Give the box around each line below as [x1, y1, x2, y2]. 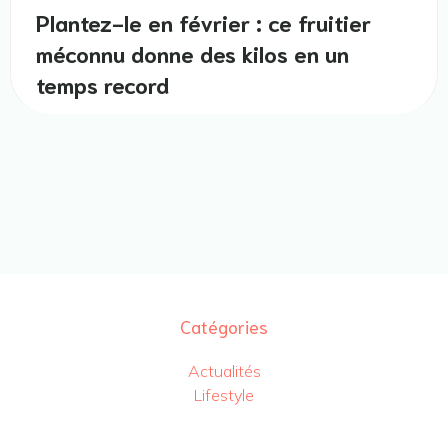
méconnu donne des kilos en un [36, 37, 349, 67]
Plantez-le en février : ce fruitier [36, 6, 371, 36]
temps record [36, 68, 169, 98]
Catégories [180, 313, 268, 338]
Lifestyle [194, 384, 254, 405]
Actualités [187, 360, 261, 381]
